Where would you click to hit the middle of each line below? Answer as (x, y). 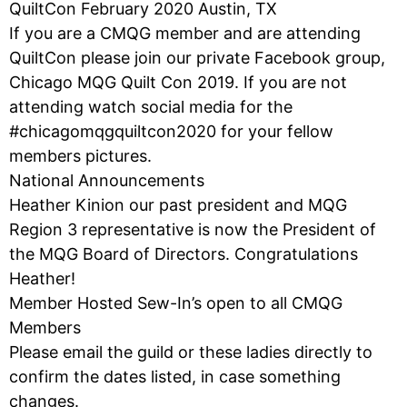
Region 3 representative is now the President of (193, 229)
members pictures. (80, 155)
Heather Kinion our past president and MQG (178, 204)
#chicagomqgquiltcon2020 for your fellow (171, 131)
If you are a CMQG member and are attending (185, 33)
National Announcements (107, 180)
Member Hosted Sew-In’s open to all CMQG (176, 303)
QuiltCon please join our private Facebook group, (197, 57)
